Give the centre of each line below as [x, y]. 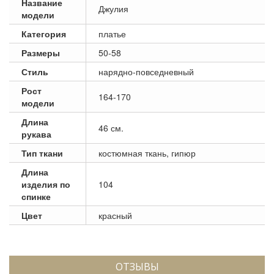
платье [112, 33]
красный [115, 215]
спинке [36, 196]
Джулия [113, 8]
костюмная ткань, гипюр [147, 153]
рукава [36, 134]
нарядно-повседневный [146, 71]
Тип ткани [42, 153]
